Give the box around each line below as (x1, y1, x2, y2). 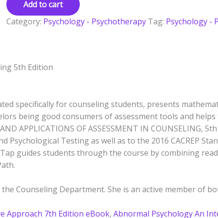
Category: (6, 16, 43, 27)
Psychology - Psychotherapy (43, 16, 146, 27)
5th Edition (14, 62, 53, 73)
